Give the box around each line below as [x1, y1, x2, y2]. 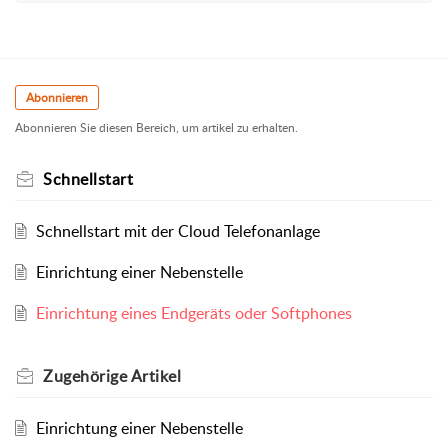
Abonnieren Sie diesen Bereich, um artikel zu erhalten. [15, 119, 298, 137]
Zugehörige [43, 365, 131, 388]
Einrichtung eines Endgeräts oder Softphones [35, 302, 352, 325]
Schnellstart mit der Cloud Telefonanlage [35, 220, 320, 243]
